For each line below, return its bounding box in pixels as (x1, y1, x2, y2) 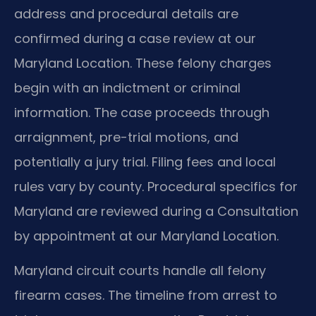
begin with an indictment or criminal (14, 78, 241, 97)
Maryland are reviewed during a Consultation (14, 202, 298, 220)
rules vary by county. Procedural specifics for (14, 177, 298, 195)
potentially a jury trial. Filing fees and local (14, 152, 276, 171)
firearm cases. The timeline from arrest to (14, 286, 277, 304)
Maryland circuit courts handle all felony (14, 261, 266, 279)
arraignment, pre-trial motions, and (14, 128, 238, 146)
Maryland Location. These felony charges (14, 54, 272, 72)
